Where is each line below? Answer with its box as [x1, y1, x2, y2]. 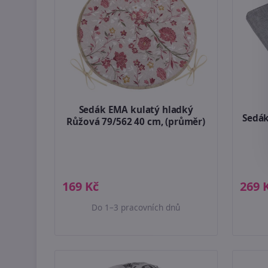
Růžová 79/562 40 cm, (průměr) [66, 115, 206, 128]
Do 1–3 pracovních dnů [92, 201, 181, 213]
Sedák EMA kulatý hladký [78, 103, 193, 116]
